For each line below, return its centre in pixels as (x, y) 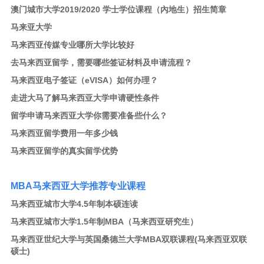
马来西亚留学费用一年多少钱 (64, 133)
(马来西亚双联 (220, 240)
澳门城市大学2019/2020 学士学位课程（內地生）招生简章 (118, 10)
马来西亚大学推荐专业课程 (89, 186)
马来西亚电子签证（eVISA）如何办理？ (84, 80)
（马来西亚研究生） (161, 222)
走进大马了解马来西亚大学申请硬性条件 (85, 98)
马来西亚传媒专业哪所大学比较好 (72, 45)
